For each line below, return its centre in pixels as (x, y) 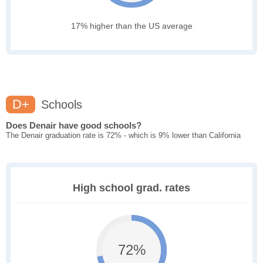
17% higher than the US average (131, 26)
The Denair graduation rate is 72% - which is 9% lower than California (123, 136)
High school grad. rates (131, 188)
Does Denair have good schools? (74, 126)
